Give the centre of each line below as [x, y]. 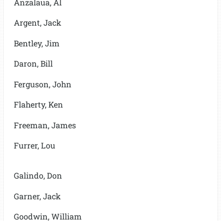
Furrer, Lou [34, 145]
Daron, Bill [33, 63]
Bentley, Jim [37, 43]
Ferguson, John [42, 84]
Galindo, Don [38, 175]
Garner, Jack [37, 196]
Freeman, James [45, 125]
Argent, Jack [37, 22]
